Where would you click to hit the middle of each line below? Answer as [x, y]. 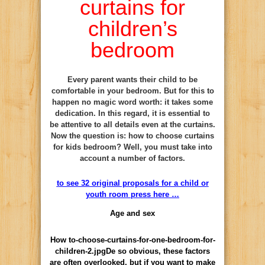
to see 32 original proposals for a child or [132, 183]
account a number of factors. [132, 158]
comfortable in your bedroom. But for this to [132, 91]
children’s [132, 29]
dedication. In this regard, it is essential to [132, 113]
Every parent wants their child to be [132, 79]
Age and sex [132, 213]
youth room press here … [132, 194]
